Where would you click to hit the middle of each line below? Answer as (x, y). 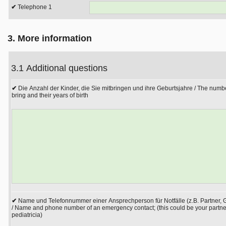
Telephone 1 (35, 7)
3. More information (50, 38)
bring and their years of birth (50, 95)
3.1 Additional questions (67, 68)
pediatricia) (27, 215)
